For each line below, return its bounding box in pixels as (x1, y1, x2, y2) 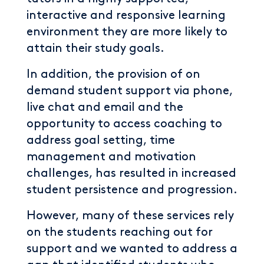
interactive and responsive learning (27, 10, 226, 21)
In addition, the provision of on (27, 69, 200, 80)
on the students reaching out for (27, 227, 213, 237)
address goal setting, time (27, 135, 175, 146)
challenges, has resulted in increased (27, 168, 236, 179)
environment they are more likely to (27, 27, 227, 37)
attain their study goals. (27, 43, 164, 54)
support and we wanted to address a (27, 243, 237, 254)
